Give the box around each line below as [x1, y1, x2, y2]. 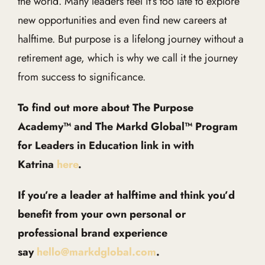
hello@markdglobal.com [36, 244, 156, 260]
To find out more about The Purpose [17, 100, 193, 115]
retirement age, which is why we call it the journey [17, 50, 238, 66]
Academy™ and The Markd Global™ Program [17, 119, 238, 134]
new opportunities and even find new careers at [17, 12, 227, 28]
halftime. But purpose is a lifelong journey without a [17, 31, 244, 47]
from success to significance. [17, 69, 146, 85]
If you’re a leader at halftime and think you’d [17, 188, 235, 203]
